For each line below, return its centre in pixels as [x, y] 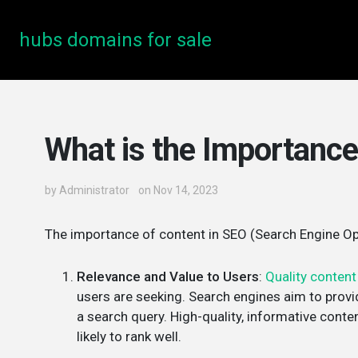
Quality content [311, 276]
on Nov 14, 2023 [178, 190]
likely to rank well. [129, 336]
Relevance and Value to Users [168, 276]
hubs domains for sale [115, 40]
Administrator [94, 190]
